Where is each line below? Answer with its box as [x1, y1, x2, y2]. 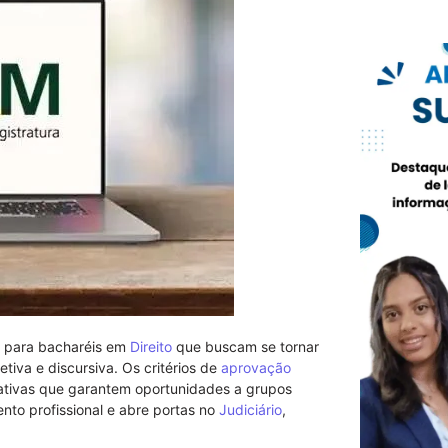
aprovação [221, 359, 291, 376]
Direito [130, 338, 172, 355]
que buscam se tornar [172, 338, 319, 355]
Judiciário [219, 401, 282, 418]
